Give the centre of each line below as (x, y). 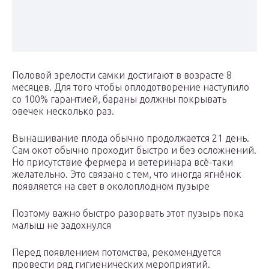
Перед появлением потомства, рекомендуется (116, 252)
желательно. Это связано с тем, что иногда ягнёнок (127, 174)
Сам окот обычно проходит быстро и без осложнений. (134, 150)
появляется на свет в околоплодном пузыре (111, 186)
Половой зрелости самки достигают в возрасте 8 (122, 75)
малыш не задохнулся (62, 225)
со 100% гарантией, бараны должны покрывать (119, 99)
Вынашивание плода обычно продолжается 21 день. (131, 138)
